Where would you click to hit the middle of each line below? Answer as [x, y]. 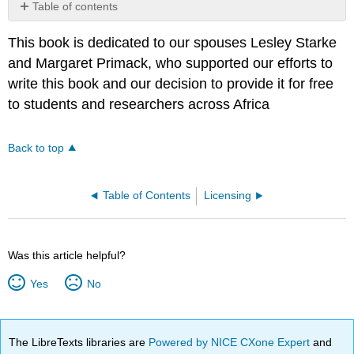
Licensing [228, 196]
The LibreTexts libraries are [79, 343]
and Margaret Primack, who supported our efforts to [171, 64]
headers [38, 34]
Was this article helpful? [67, 256]
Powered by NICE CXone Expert [231, 343]
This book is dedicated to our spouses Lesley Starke [173, 43]
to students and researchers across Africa [139, 105]
